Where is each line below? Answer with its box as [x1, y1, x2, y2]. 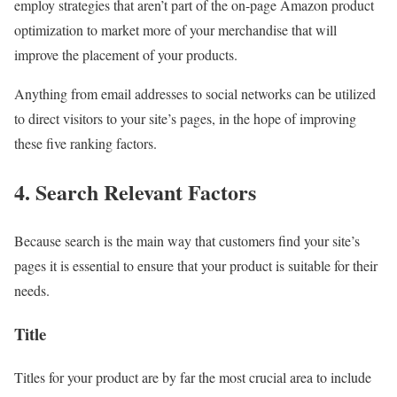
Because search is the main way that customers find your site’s [14, 231, 360, 251]
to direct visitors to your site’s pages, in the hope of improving [14, 109, 356, 128]
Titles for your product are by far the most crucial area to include [14, 367, 371, 386]
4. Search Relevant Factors [14, 176, 256, 208]
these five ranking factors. [14, 134, 157, 153]
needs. [14, 281, 50, 300]
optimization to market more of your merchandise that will [14, 20, 337, 40]
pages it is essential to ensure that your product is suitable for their [14, 256, 378, 276]
